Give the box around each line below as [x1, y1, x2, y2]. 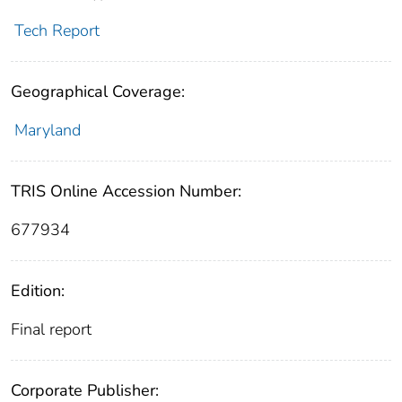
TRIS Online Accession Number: [11, 180, 241, 203]
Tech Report [13, 20, 100, 42]
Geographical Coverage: [11, 81, 185, 103]
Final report [11, 319, 92, 341]
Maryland [13, 119, 81, 142]
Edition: [11, 280, 65, 302]
